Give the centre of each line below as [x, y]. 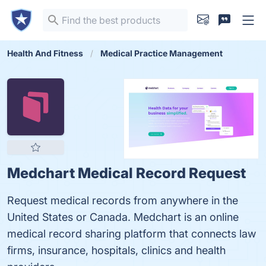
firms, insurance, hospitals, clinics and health [116, 250]
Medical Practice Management [161, 53]
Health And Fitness [45, 53]
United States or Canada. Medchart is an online [123, 217]
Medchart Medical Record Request [126, 173]
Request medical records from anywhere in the [123, 200]
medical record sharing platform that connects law [132, 234]
